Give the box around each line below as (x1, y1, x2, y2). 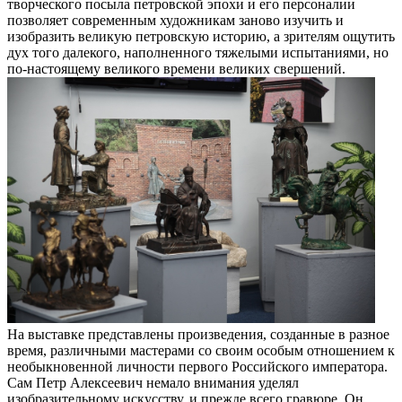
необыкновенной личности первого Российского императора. (7, 359, 388, 375)
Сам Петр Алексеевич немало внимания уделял (7, 375, 299, 391)
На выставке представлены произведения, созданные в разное (7, 327, 389, 343)
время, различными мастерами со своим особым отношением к (7, 343, 395, 359)
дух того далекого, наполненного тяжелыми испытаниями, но (7, 45, 389, 61)
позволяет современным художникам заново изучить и (7, 13, 344, 29)
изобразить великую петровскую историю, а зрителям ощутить (7, 29, 395, 45)
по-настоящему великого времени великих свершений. (7, 61, 345, 77)
